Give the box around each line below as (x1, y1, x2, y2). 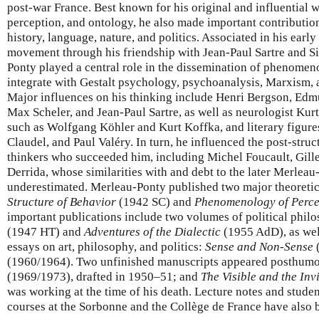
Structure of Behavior (7, 194, 116, 209)
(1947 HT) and (7, 224, 84, 239)
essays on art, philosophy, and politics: (7, 239, 205, 253)
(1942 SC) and (116, 194, 194, 209)
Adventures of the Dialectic (84, 224, 221, 239)
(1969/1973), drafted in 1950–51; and (7, 269, 201, 283)
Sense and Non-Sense (205, 239, 313, 253)
